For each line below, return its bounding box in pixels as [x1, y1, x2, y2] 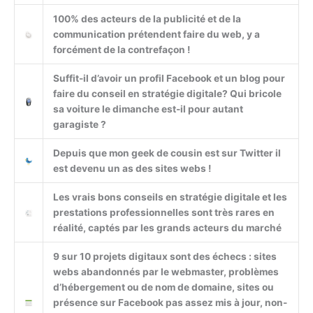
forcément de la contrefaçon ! [52, 43, 190, 55]
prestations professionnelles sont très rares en [52, 206, 275, 218]
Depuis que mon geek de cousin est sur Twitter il [52, 147, 281, 159]
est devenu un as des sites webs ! [52, 162, 211, 174]
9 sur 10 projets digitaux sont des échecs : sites [52, 250, 277, 262]
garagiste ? [52, 118, 106, 130]
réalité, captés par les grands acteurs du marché [52, 221, 282, 233]
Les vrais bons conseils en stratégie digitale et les [52, 191, 287, 203]
